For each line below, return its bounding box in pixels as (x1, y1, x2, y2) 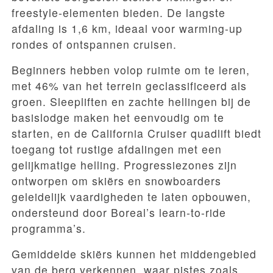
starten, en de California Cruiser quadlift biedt (12, 126, 261, 141)
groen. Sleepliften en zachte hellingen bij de (12, 94, 251, 110)
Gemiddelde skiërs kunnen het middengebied (12, 246, 257, 262)
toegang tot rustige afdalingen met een (12, 141, 222, 157)
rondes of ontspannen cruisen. (12, 37, 177, 52)
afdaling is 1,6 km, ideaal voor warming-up (12, 21, 243, 37)
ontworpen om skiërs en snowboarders (12, 173, 221, 189)
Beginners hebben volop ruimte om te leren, (12, 62, 250, 78)
